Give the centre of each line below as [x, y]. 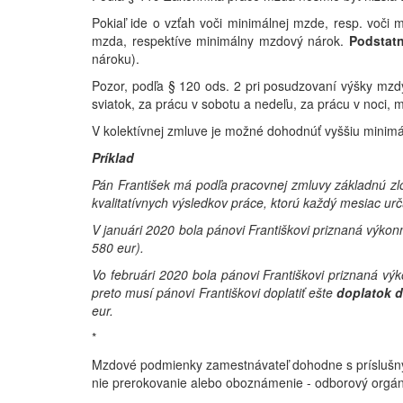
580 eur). [118, 247]
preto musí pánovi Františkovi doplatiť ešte [215, 292]
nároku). [116, 58]
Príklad [113, 157]
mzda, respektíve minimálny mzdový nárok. [220, 40]
